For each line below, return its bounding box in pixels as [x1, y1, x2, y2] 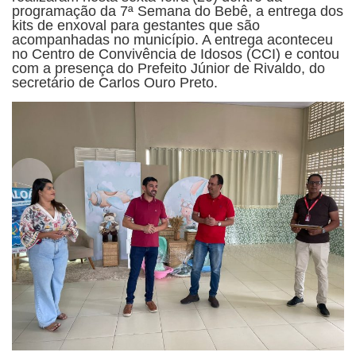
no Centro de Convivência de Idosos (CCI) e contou [12, 45, 339, 62]
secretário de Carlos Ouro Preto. [12, 74, 218, 91]
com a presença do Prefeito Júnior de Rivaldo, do [12, 60, 325, 76]
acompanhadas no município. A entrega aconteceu [12, 31, 333, 48]
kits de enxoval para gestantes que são [12, 17, 260, 33]
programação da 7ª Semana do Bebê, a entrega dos [12, 2, 343, 19]
